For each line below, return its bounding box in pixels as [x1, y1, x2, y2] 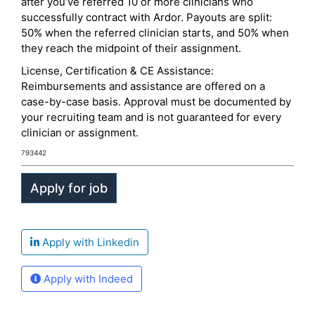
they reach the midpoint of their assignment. [21, 41, 241, 55]
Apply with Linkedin [39, 236, 139, 249]
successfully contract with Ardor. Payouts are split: [21, 11, 272, 24]
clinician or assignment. [21, 126, 139, 139]
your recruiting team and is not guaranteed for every [21, 110, 281, 124]
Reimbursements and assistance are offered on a [21, 79, 265, 93]
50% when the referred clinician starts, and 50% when [21, 26, 289, 39]
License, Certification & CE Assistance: [21, 64, 214, 77]
